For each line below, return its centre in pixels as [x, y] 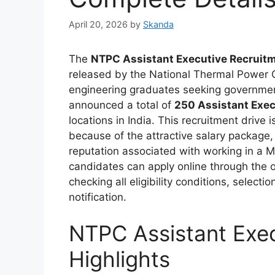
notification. [98, 197]
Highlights [119, 259]
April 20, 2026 [98, 24]
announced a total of [122, 105]
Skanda [158, 24]
